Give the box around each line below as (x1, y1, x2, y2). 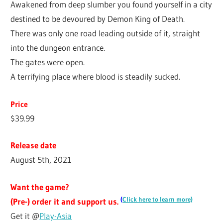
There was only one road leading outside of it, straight (10, 28, 201, 39)
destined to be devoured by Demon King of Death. (10, 13, 185, 24)
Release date (10, 140, 57, 151)
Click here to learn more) (122, 195, 193, 203)
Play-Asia (39, 210, 72, 221)
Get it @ (10, 210, 40, 221)
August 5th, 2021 (10, 154, 72, 165)
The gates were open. (10, 57, 85, 68)
